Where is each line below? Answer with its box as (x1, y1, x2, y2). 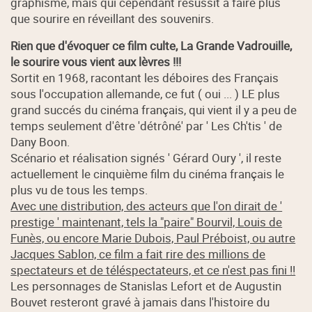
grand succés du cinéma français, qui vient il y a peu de (10, 102, 297, 118)
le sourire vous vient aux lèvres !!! (10, 54, 182, 70)
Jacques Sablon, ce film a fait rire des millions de (10, 246, 266, 263)
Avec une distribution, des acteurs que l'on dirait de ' (10, 198, 283, 214)
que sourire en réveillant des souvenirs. (10, 10, 214, 26)
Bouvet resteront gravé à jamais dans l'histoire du (10, 294, 270, 311)
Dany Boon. (10, 134, 70, 150)
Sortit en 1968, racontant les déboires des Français (10, 70, 279, 86)
